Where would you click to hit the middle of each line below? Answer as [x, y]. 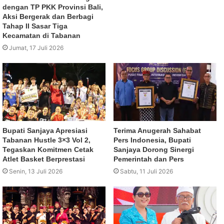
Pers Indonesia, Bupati [152, 140]
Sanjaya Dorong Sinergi [154, 149]
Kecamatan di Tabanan [41, 35]
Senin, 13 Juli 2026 [36, 171]
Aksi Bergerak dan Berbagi [48, 16]
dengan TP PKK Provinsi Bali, [53, 7]
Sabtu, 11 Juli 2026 [146, 171]
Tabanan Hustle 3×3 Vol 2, [46, 140]
